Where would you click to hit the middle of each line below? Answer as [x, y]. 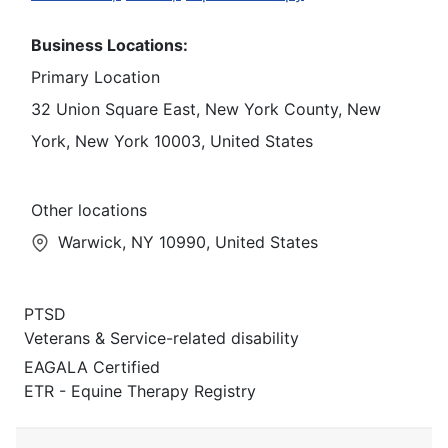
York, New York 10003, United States [172, 140]
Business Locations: [109, 44]
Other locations [89, 209]
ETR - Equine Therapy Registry [140, 391]
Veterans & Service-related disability [161, 338]
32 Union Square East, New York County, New [206, 108]
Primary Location [95, 76]
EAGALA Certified [92, 367]
